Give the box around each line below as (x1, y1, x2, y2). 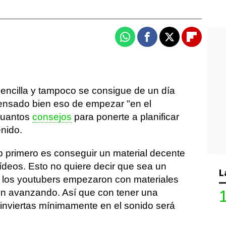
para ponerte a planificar (72, 111, 179, 122)
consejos (32, 111, 72, 122)
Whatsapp (124, 36, 165, 46)
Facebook (146, 36, 186, 46)
